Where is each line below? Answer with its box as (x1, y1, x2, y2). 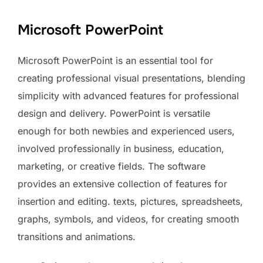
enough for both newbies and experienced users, (18, 124, 235, 137)
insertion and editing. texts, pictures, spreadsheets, (18, 195, 243, 207)
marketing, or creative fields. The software (18, 160, 205, 172)
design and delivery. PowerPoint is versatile (18, 107, 210, 119)
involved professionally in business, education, (18, 142, 224, 154)
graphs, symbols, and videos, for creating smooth (18, 213, 239, 225)
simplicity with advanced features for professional (18, 89, 239, 102)
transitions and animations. (18, 230, 136, 242)
